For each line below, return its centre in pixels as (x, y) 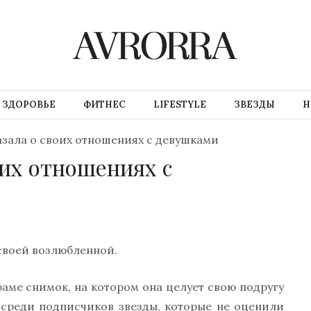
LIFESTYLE (179, 104)
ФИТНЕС (104, 104)
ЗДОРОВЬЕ (28, 104)
